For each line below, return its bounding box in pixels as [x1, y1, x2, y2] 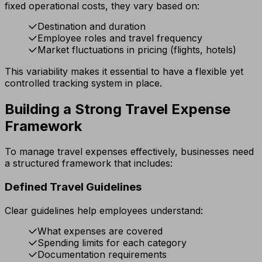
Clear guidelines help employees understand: [5, 204, 203, 216]
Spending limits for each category [37, 236, 187, 249]
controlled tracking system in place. [5, 77, 162, 89]
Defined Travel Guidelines [5, 180, 142, 194]
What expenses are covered [37, 225, 163, 237]
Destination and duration [37, 20, 146, 32]
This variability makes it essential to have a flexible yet [5, 65, 243, 77]
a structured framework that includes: [5, 157, 173, 170]
